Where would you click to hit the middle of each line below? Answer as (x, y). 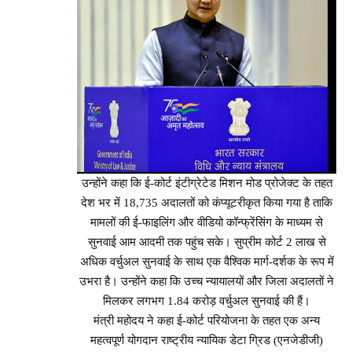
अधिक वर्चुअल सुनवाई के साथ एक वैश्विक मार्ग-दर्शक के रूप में (207, 262)
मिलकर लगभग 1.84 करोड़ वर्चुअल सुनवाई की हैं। (207, 301)
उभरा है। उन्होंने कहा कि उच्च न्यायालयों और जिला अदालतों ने (207, 282)
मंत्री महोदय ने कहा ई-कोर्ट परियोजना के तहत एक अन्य (207, 321)
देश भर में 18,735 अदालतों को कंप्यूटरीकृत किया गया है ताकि (207, 203)
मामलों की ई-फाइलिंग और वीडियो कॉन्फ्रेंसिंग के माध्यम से (207, 223)
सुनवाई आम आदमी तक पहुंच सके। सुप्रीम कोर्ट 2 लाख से (207, 242)
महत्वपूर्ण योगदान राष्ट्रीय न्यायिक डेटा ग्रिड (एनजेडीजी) (207, 341)
